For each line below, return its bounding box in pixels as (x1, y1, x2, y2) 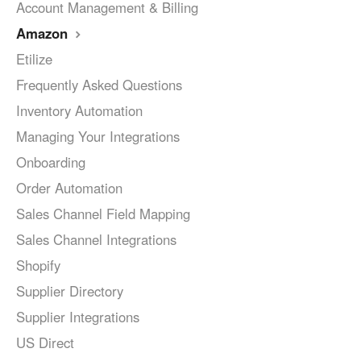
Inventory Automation (16, 101, 143, 121)
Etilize (16, 49, 52, 69)
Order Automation (16, 178, 122, 198)
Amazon (16, 23, 72, 44)
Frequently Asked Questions (16, 75, 182, 95)
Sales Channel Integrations (16, 230, 176, 250)
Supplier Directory (16, 281, 123, 301)
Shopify (16, 255, 60, 276)
